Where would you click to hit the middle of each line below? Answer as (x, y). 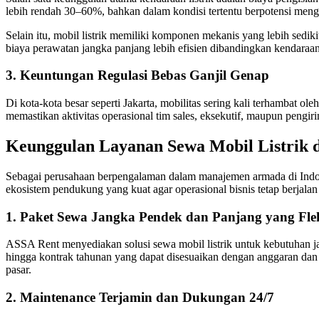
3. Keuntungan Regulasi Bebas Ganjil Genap (139, 75)
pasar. (19, 270)
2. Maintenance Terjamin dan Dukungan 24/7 (140, 297)
